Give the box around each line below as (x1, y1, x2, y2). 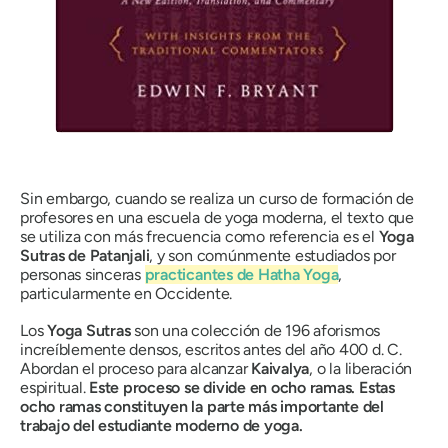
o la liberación (316, 358, 413, 378)
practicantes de (144, 264, 258, 284)
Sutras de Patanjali (20, 245, 150, 265)
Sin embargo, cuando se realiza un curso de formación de (20, 188, 414, 208)
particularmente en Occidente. (20, 283, 233, 303)
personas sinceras (20, 264, 145, 284)
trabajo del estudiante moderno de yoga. (20, 415, 303, 435)
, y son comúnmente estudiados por (149, 245, 396, 265)
